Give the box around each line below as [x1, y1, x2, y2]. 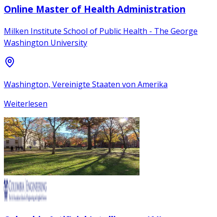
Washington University [4, 37, 87, 48]
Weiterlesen [4, 98, 47, 109]
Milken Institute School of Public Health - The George [4, 25, 198, 36]
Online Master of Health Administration [4, 2, 186, 15]
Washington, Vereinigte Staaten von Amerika [4, 78, 168, 90]
